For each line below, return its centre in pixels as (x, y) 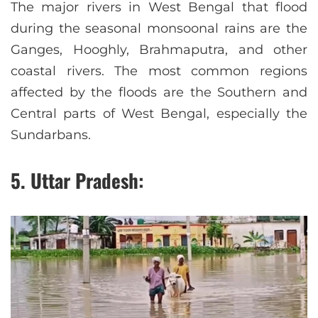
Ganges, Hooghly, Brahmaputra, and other (159, 50)
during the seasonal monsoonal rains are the (159, 29)
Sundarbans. (51, 135)
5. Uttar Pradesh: (77, 181)
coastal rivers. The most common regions (159, 71)
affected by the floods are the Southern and (159, 93)
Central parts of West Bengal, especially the (159, 114)
